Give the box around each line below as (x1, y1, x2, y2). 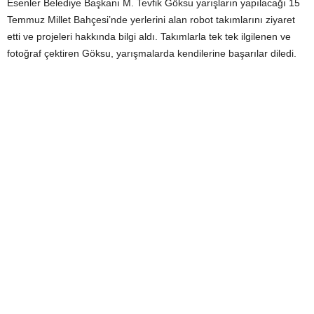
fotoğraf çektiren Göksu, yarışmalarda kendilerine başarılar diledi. (7, 48, 296, 59)
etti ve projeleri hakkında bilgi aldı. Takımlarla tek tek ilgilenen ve (7, 31, 291, 42)
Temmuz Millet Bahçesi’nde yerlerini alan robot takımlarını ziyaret (7, 14, 295, 25)
